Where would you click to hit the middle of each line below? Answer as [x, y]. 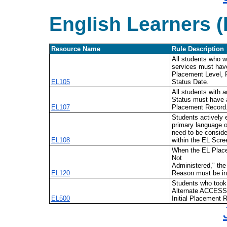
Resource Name [75, 49]
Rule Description [198, 49]
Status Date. [190, 82]
